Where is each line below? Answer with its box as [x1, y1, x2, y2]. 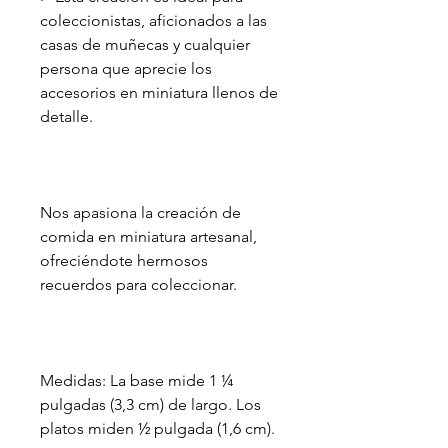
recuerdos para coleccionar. [40, 275, 237, 295]
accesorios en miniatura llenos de [40, 83, 278, 103]
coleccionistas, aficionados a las [40, 11, 267, 31]
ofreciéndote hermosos [40, 251, 208, 271]
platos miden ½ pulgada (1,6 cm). [40, 419, 275, 439]
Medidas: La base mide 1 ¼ [40, 371, 233, 391]
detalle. [40, 107, 93, 127]
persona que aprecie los [40, 59, 212, 79]
